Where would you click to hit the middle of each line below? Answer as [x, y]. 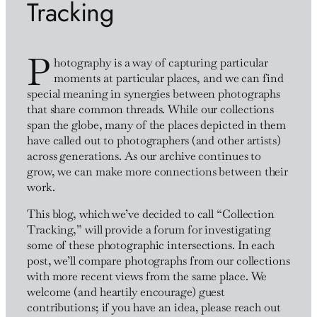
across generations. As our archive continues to [144, 156]
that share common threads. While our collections [151, 109]
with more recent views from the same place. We [147, 277]
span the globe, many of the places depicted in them [156, 125]
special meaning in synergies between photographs [154, 93]
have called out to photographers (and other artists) [154, 140]
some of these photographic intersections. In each [151, 246]
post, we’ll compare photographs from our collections [158, 261]
